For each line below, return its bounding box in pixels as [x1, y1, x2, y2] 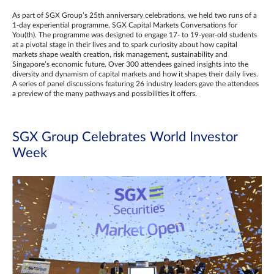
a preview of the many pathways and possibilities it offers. [12, 90, 197, 97]
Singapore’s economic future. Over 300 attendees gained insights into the [12, 61, 248, 68]
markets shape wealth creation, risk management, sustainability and [12, 51, 228, 58]
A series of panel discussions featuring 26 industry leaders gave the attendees [12, 80, 259, 87]
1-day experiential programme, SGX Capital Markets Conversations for [12, 21, 237, 29]
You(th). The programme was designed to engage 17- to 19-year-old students [12, 31, 257, 39]
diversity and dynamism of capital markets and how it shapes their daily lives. [12, 70, 258, 78]
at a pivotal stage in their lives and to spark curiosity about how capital [12, 41, 237, 48]
